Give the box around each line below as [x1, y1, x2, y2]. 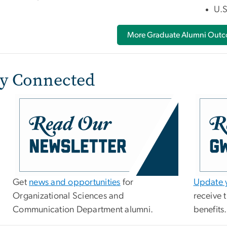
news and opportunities [29, 178, 121, 187]
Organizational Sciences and [13, 192, 124, 201]
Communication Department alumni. [13, 205, 154, 215]
